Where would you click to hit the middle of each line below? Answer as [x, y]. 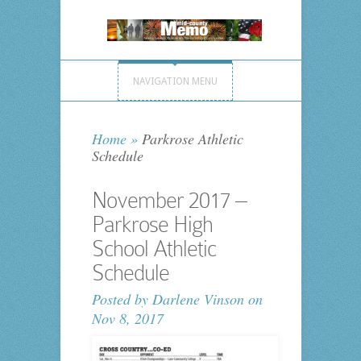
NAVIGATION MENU [175, 82]
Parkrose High [152, 225]
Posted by [122, 299]
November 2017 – [169, 201]
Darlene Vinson [198, 299]
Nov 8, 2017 [127, 319]
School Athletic [154, 249]
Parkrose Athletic [190, 139]
